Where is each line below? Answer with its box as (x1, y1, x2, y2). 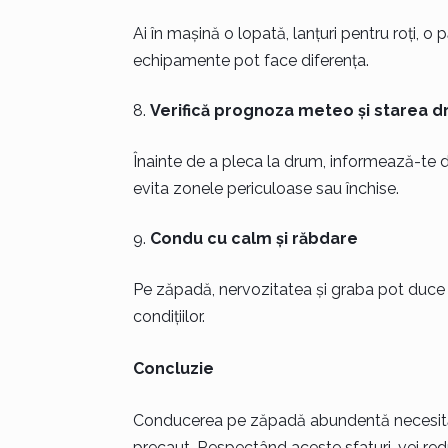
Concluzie (132, 359, 214, 378)
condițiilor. (132, 307, 205, 326)
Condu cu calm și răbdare (149, 229, 358, 248)
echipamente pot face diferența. (132, 51, 369, 70)
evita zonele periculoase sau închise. (132, 179, 399, 198)
